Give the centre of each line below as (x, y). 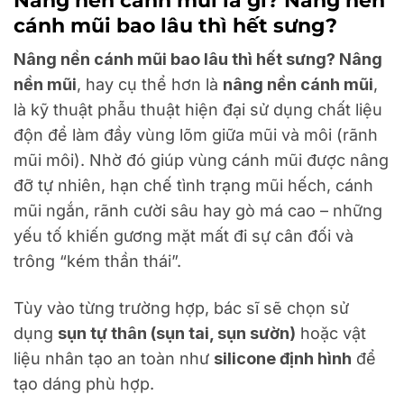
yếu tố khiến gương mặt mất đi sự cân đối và (184, 236)
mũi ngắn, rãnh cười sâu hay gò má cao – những (198, 211)
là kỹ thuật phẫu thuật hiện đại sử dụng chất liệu (198, 110)
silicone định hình (283, 358)
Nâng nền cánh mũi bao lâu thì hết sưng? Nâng (198, 60)
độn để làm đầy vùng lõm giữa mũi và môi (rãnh (196, 135)
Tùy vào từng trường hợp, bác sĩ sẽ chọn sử (181, 308)
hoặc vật (331, 333)
